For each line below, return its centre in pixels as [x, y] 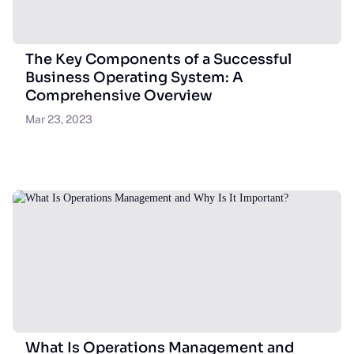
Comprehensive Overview [119, 96]
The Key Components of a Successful [158, 59]
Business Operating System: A [134, 77]
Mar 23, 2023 [59, 119]
